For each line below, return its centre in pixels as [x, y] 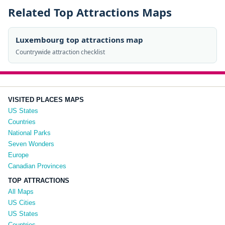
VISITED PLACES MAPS [46, 100]
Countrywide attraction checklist [60, 52]
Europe [18, 155]
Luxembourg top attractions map [79, 40]
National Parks [29, 133]
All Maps [21, 192]
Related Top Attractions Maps [90, 12]
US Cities [22, 203]
